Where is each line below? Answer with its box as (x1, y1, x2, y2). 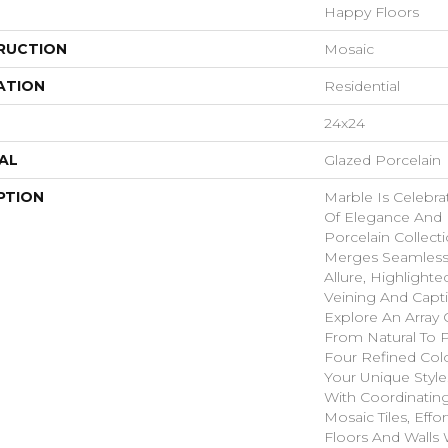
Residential (324, 77, 400, 95)
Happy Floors (324, 3, 419, 21)
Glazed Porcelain (324, 151, 441, 169)
